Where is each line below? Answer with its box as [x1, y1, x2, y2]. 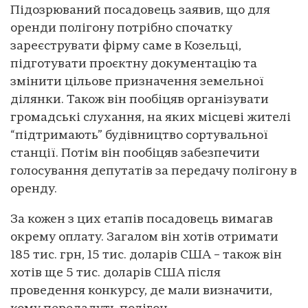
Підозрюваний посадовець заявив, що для [10, 3, 270, 17]
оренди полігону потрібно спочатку [10, 21, 232, 35]
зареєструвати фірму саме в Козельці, [10, 39, 241, 53]
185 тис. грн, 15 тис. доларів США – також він [10, 248, 282, 262]
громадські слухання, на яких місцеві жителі [10, 111, 291, 124]
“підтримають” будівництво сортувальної [10, 129, 268, 142]
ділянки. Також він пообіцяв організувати [10, 93, 269, 107]
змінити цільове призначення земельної [10, 75, 264, 89]
